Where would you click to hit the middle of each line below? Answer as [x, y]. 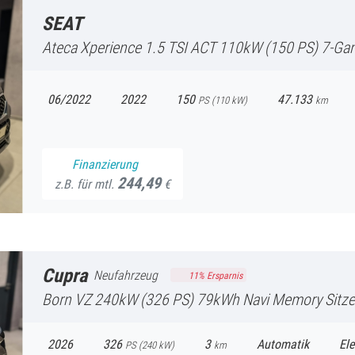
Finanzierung [105, 164]
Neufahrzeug [126, 275]
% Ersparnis [220, 275]
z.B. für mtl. [86, 183]
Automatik [283, 344]
